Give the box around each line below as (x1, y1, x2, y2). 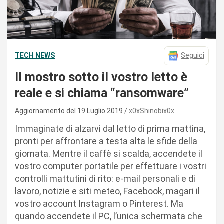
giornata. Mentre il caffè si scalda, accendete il (15, 148, 202, 159)
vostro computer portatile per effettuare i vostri (15, 160, 206, 171)
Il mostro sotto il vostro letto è (15, 69, 187, 84)
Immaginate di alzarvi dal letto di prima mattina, (15, 123, 205, 134)
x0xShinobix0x (129, 106, 174, 115)
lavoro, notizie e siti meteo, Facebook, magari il (15, 185, 200, 196)
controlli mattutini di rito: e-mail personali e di (15, 173, 195, 184)
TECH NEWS (15, 51, 55, 60)
